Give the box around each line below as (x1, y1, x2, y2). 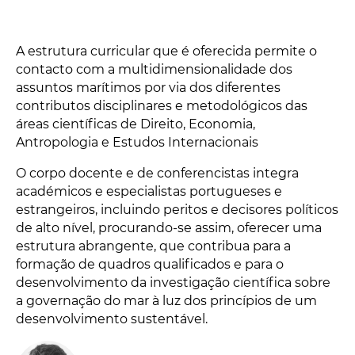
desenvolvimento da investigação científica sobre (16, 275, 330, 290)
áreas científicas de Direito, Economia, (16, 116, 255, 132)
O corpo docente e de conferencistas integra (16, 166, 299, 181)
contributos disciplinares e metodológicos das (16, 98, 307, 113)
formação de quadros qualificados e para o (16, 257, 284, 272)
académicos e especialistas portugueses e (16, 184, 282, 199)
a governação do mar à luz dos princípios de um (16, 293, 317, 308)
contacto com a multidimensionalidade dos (16, 62, 292, 77)
